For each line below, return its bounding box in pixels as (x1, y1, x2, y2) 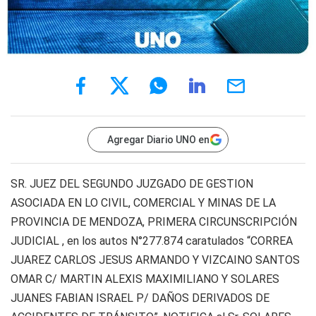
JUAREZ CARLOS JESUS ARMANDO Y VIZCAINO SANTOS (11, 253, 300, 267)
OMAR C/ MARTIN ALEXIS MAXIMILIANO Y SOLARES (11, 272, 279, 286)
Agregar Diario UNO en (107, 134, 209, 145)
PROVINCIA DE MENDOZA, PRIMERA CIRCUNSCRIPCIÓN (11, 215, 297, 229)
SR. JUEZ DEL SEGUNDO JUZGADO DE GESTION (11, 177, 253, 190)
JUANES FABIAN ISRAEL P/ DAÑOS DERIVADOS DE (11, 291, 269, 305)
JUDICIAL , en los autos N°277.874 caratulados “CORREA (11, 234, 293, 248)
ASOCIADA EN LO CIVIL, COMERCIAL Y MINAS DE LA (11, 196, 276, 209)
